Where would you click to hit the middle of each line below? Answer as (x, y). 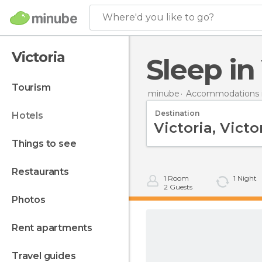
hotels (31, 116)
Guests (180, 187)
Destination (177, 113)
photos (32, 200)
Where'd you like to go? (158, 17)
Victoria (38, 57)
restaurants (43, 172)
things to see (47, 144)
